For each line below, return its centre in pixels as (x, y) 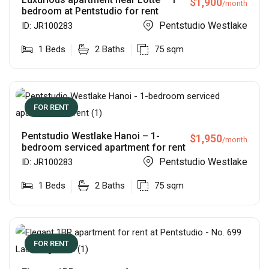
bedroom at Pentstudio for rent (90, 11)
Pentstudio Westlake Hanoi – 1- (91, 136)
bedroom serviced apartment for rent (104, 148)
